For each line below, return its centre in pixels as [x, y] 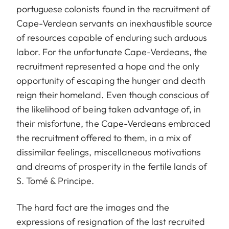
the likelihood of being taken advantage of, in [109, 109]
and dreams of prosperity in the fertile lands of [112, 166]
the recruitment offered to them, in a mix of [104, 138]
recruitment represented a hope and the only [108, 66]
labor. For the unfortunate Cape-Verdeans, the [112, 52]
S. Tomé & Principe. [55, 180]
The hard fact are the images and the [93, 207]
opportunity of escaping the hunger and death [111, 80]
